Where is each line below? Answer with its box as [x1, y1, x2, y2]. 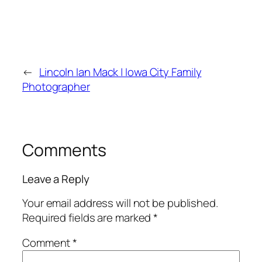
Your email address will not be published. [22, 195, 218, 211]
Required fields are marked [22, 209, 154, 225]
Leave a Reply [22, 171, 89, 187]
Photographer [22, 78, 90, 94]
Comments [22, 138, 107, 161]
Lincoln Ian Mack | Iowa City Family [39, 64, 202, 80]
